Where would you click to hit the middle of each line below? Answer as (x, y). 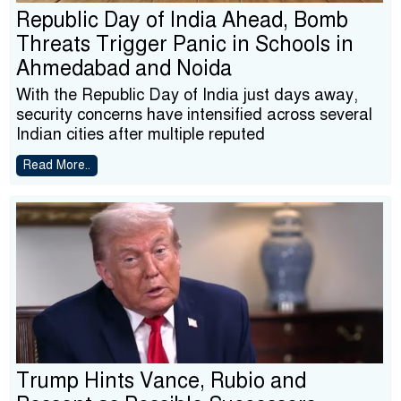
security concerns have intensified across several (194, 115)
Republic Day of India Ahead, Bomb (182, 20)
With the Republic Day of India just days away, (187, 95)
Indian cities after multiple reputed (141, 134)
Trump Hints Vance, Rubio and (161, 381)
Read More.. (57, 165)
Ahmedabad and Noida (124, 68)
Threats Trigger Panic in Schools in (185, 44)
